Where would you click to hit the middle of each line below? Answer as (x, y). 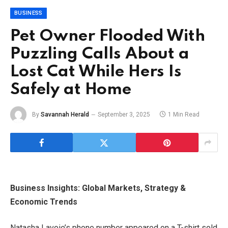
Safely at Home (71, 90)
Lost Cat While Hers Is (96, 72)
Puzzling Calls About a (100, 54)
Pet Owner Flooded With (108, 37)
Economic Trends (44, 202)
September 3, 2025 (124, 114)
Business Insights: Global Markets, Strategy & (98, 188)
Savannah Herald (65, 114)
